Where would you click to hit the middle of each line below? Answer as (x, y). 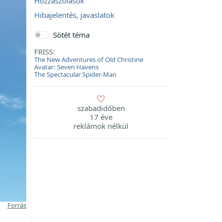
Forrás (17, 205)
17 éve (101, 117)
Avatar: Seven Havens (66, 67)
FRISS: (45, 52)
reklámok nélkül (101, 126)
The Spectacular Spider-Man (75, 74)
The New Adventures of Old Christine (89, 59)
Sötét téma (71, 35)
